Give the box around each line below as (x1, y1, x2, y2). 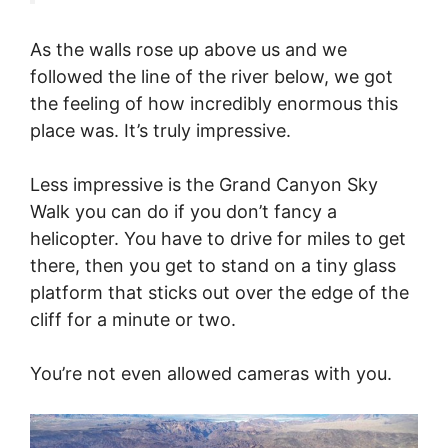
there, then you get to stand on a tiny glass (30, 255, 396, 277)
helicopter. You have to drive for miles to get (30, 228, 406, 250)
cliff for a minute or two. (30, 309, 236, 331)
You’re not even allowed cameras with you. (30, 363, 392, 385)
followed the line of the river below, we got (30, 66, 393, 88)
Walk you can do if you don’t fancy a (30, 201, 337, 223)
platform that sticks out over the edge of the (30, 282, 409, 304)
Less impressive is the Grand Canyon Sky (30, 174, 378, 196)
